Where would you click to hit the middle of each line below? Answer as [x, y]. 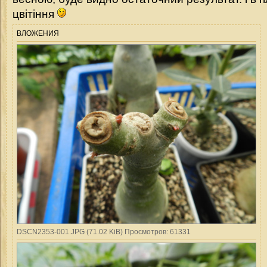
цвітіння [35, 14]
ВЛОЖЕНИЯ [38, 33]
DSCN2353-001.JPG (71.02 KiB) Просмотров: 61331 [104, 232]
